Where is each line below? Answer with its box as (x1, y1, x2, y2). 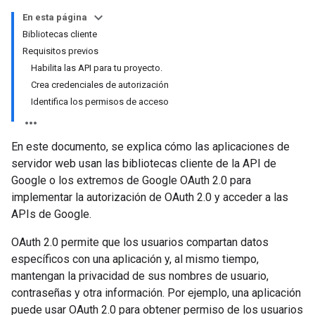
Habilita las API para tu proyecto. (31, 63, 162, 73)
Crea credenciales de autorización (31, 79, 169, 90)
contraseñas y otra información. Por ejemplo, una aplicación (11, 286, 301, 300)
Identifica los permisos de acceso (31, 96, 169, 107)
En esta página (22, 12, 87, 22)
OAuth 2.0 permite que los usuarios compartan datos (11, 236, 269, 249)
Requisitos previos (22, 46, 98, 56)
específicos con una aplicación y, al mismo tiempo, (11, 252, 259, 266)
